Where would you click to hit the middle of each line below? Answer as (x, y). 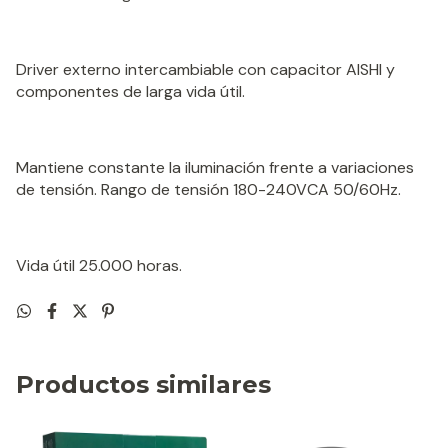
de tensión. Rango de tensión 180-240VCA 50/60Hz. (208, 190)
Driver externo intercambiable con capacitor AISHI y (205, 70)
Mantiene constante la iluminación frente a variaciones (215, 168)
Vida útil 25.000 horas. (99, 266)
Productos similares (143, 385)
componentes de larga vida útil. (130, 92)
